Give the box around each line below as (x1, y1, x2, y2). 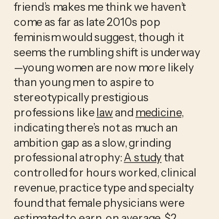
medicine (135, 105, 181, 119)
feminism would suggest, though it (13, 30, 184, 44)
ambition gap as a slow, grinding (13, 135, 171, 150)
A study (124, 150, 162, 164)
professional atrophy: (13, 150, 124, 164)
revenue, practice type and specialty (13, 180, 194, 195)
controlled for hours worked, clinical (13, 165, 197, 179)
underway (151, 45, 200, 59)
